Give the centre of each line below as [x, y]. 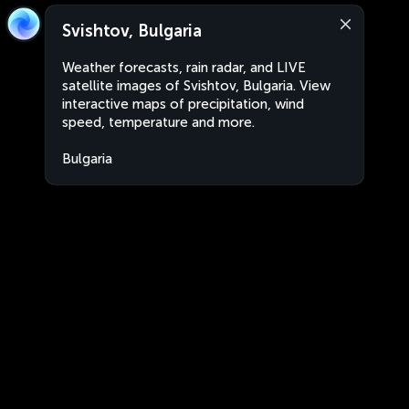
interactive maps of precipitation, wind [183, 104]
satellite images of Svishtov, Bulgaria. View [196, 86]
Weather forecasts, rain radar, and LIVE [184, 68]
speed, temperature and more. [158, 122]
